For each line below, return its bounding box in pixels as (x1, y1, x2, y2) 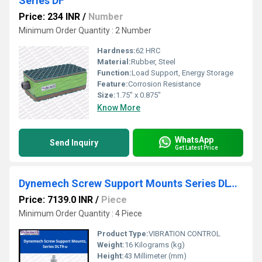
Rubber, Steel (131, 57, 175, 66)
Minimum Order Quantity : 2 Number (19, 26, 151, 35)
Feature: (97, 80, 128, 88)
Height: (97, 251, 124, 260)
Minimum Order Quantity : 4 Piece (19, 209, 142, 218)
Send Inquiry (50, 138, 98, 147)
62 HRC (136, 46, 160, 55)
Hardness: (97, 46, 136, 55)
